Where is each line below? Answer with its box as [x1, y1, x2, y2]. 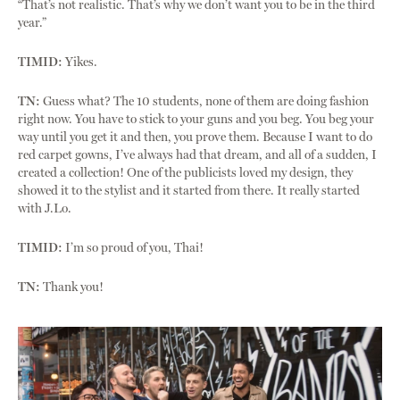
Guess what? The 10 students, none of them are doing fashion [40, 93, 369, 109]
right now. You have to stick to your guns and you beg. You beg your [18, 111, 374, 127]
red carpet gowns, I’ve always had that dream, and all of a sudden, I [18, 146, 377, 162]
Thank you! [40, 279, 104, 295]
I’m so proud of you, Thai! [62, 239, 204, 255]
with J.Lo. [18, 200, 71, 216]
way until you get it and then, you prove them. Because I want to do [18, 129, 372, 145]
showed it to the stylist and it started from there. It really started [18, 182, 360, 198]
